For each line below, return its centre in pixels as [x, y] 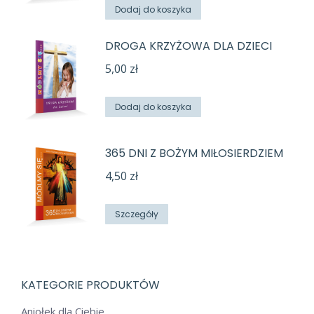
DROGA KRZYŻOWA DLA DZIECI [189, 46]
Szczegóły [137, 214]
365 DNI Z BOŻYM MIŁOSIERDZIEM [194, 153]
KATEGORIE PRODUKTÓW [90, 285]
